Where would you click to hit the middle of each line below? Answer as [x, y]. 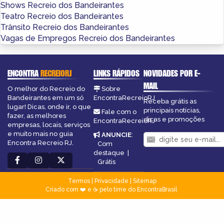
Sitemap [144, 181]
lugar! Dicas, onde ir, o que [49, 106]
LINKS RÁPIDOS [116, 73]
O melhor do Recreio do [46, 88]
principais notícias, [172, 110]
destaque [109, 152]
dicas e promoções [174, 119]
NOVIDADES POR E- [172, 73]
